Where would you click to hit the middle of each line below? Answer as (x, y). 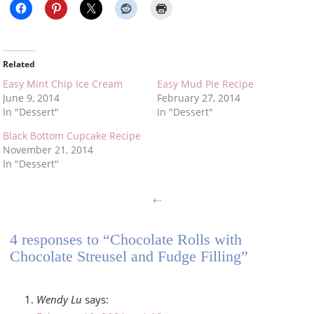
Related (19, 64)
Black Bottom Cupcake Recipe (72, 136)
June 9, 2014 (32, 98)
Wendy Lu (60, 300)
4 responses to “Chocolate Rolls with (126, 240)
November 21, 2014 (48, 150)
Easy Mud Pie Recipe (205, 84)
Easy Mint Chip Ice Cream (63, 84)
